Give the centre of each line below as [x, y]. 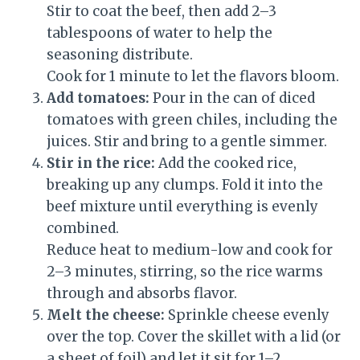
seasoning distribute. [120, 55]
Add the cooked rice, [226, 164]
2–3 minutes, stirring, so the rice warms [185, 272]
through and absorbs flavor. [142, 294]
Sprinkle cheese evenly [247, 315]
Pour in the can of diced [232, 98]
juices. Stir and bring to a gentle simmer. [187, 142]
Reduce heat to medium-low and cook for [190, 250]
